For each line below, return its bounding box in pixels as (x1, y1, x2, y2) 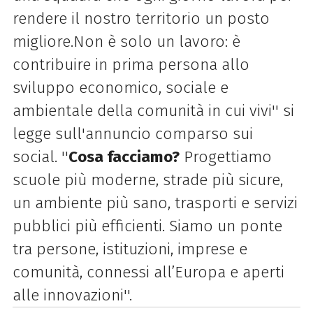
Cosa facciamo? (68, 147, 180, 166)
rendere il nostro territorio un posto (12, 8, 270, 28)
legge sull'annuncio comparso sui (12, 124, 253, 143)
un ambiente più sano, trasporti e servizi (12, 193, 298, 212)
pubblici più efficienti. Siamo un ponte (12, 216, 282, 235)
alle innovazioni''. (12, 285, 132, 305)
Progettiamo (179, 147, 272, 166)
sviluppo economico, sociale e (12, 78, 228, 97)
